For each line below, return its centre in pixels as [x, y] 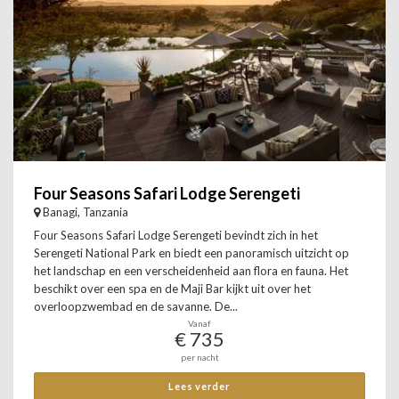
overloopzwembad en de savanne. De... [136, 306]
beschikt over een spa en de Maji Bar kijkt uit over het [172, 289]
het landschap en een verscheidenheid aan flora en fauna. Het [191, 271]
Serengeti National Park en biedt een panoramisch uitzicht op [191, 253]
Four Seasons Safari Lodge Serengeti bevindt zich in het [176, 235]
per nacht [199, 357]
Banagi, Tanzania [85, 212]
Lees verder [199, 386]
